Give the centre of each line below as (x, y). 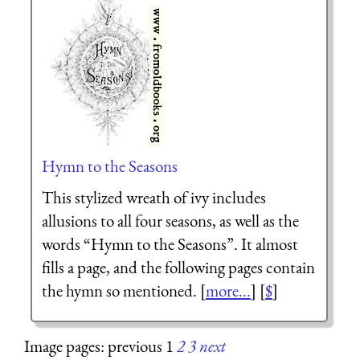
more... (228, 291)
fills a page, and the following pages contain (178, 268)
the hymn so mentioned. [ (123, 291)
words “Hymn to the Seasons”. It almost (170, 244)
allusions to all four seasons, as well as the (170, 221)
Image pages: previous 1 (101, 346)
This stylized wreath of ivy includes (153, 198)
